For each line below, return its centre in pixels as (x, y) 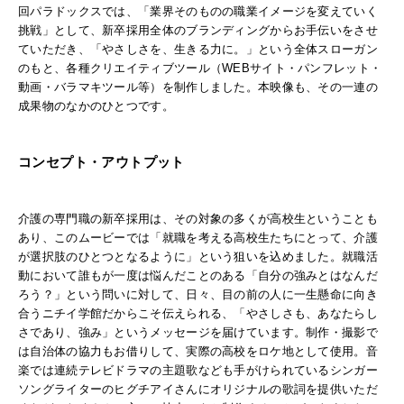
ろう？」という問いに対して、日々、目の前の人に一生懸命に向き (198, 294)
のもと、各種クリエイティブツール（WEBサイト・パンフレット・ (200, 68)
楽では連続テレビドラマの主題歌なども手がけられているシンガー (198, 370)
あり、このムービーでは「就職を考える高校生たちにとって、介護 (198, 237)
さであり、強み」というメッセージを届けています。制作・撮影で (198, 332)
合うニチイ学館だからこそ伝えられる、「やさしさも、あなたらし (198, 313)
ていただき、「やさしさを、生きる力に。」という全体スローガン (198, 49)
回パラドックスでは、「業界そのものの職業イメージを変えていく (198, 11)
